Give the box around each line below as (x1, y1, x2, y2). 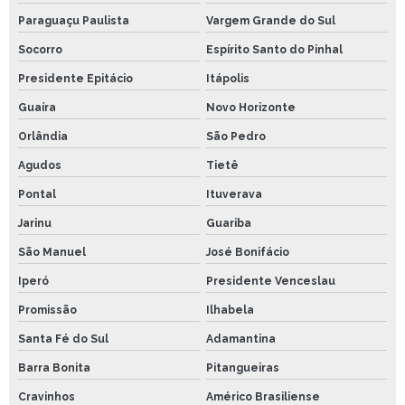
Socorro (18, 42, 62, 56)
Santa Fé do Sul (18, 332, 108, 345)
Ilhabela (205, 303, 254, 316)
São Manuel (18, 245, 86, 259)
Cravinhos (18, 390, 75, 403)
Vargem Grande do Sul (205, 14, 335, 27)
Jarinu (18, 216, 52, 230)
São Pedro (205, 129, 266, 143)
